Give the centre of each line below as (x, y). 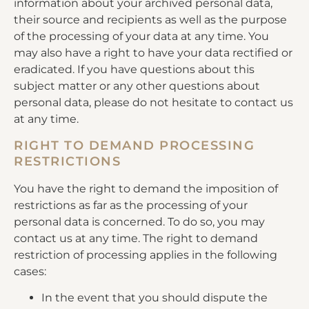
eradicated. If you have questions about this (134, 70)
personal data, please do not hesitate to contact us (153, 103)
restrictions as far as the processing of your (131, 205)
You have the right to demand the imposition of (146, 188)
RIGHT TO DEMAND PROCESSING (134, 145)
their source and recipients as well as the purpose (150, 20)
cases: (30, 271)
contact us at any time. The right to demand (136, 238)
